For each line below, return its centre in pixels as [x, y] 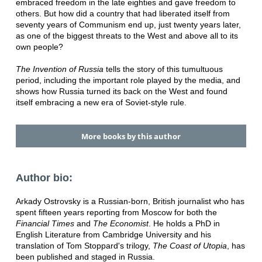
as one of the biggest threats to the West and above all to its [127, 36]
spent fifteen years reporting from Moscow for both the [116, 212]
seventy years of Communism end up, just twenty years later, [128, 25]
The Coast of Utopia [189, 245]
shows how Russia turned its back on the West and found [121, 92]
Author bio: [44, 177]
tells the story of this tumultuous [163, 69]
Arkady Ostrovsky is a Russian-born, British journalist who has [130, 201]
